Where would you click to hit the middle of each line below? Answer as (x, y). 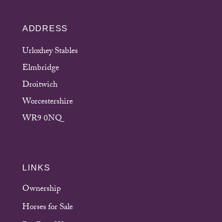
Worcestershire (48, 102)
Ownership (42, 190)
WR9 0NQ (42, 119)
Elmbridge (41, 68)
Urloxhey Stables (50, 52)
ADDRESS (45, 28)
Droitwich (40, 85)
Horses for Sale (48, 208)
